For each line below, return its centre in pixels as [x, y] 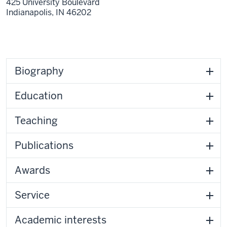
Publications [44, 145]
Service [32, 195]
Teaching [36, 120]
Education [39, 96]
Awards [32, 170]
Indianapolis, [31, 12]
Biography [39, 71]
